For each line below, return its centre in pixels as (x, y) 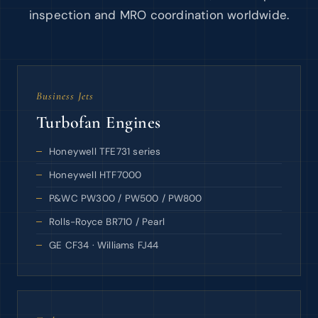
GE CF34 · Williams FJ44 (104, 245)
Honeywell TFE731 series (105, 152)
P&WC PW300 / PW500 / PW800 (126, 198)
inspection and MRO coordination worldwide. (159, 15)
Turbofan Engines (99, 122)
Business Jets (65, 96)
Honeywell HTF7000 (95, 175)
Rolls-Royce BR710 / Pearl (107, 222)
